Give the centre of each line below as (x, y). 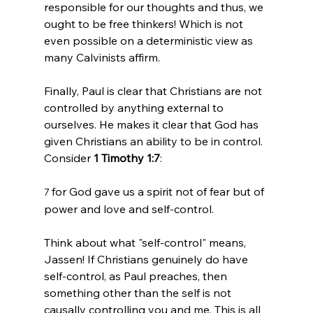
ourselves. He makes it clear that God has (152, 124)
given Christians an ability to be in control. (154, 141)
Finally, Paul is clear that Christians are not (154, 90)
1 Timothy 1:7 (126, 158)
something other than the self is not (139, 292)
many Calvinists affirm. (102, 57)
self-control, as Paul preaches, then (137, 276)
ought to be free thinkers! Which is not (145, 23)
